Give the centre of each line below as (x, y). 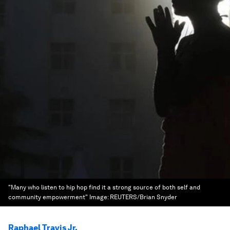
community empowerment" (48, 197)
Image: (100, 197)
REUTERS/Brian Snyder (143, 197)
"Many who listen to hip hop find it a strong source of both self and (104, 187)
